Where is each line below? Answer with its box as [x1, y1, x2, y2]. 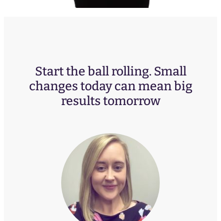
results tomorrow [61, 93, 160, 109]
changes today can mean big [29, 78, 192, 94]
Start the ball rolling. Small [35, 64, 186, 79]
